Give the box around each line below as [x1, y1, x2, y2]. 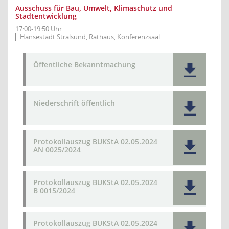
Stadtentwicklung [15, 11, 77, 21]
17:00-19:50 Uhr [15, 24, 62, 33]
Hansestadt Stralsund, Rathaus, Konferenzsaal [20, 32, 160, 41]
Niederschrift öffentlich [33, 98, 115, 108]
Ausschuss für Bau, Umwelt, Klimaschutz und [15, 3, 172, 13]
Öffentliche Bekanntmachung [33, 60, 135, 70]
